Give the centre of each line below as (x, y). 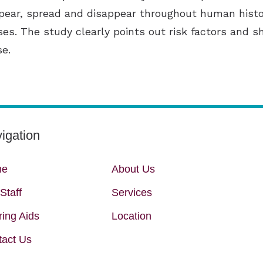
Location (131, 216)
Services (131, 193)
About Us (133, 169)
